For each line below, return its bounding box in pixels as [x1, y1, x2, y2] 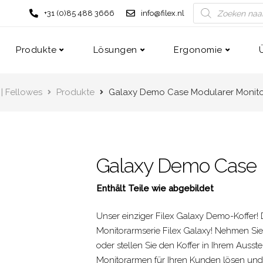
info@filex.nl [141, 9, 184, 18]
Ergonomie [174, 45, 222, 55]
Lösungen [93, 45, 137, 55]
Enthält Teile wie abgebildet [96, 183, 214, 194]
